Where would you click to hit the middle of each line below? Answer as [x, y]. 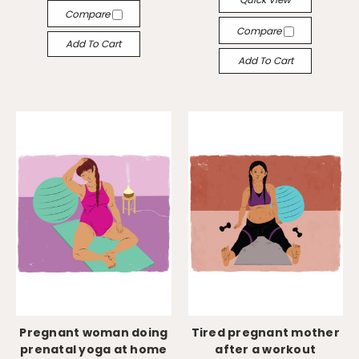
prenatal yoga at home [94, 349]
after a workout [266, 349]
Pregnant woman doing [94, 333]
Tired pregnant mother [265, 333]
